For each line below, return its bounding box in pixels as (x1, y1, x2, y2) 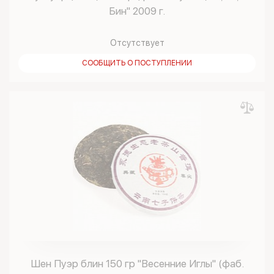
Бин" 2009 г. (109, 5, 165, 17)
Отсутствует (109, 38, 165, 48)
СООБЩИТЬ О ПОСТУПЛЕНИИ (82, 59, 192, 67)
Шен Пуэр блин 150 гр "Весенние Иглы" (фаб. (30, 257, 244, 270)
